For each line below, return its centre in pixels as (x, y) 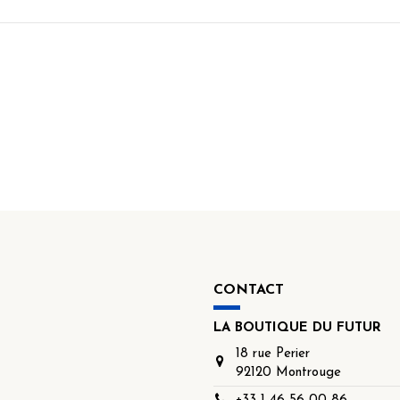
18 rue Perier (272, 354)
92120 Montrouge (288, 372)
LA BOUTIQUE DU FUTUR (297, 329)
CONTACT (249, 290)
